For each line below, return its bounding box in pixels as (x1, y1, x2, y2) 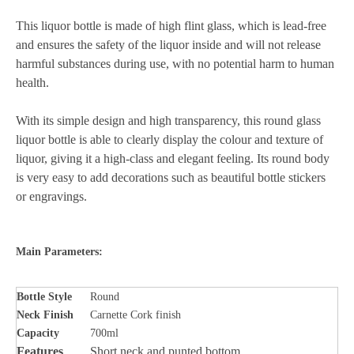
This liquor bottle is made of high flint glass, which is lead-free (16, 19, 326, 32)
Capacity (17, 327, 59, 339)
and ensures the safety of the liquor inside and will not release (16, 38, 321, 51)
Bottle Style (17, 291, 72, 303)
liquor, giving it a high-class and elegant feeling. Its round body (16, 152, 330, 165)
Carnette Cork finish (90, 309, 181, 321)
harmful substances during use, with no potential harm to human (16, 57, 334, 70)
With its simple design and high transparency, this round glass (16, 114, 321, 127)
